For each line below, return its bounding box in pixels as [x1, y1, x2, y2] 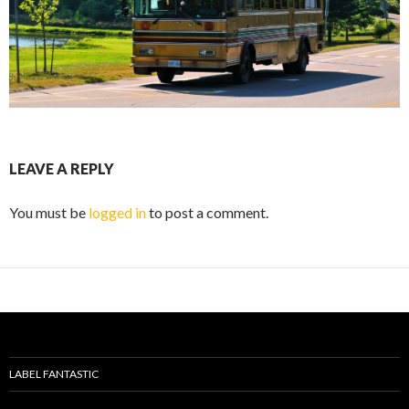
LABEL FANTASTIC [9, 366, 99, 381]
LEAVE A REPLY [9, 159, 114, 177]
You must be [9, 203, 89, 221]
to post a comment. [146, 203, 268, 221]
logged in [89, 203, 146, 221]
